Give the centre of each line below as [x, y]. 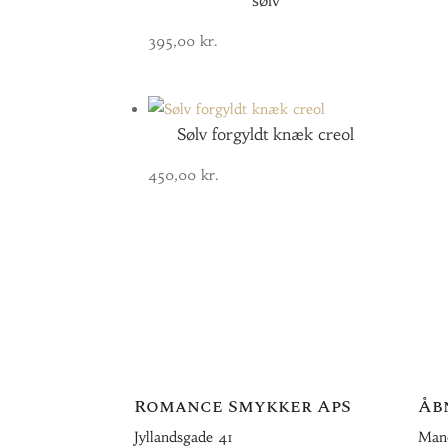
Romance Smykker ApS [243, 406]
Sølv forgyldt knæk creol [266, 134]
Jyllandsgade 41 [184, 437]
